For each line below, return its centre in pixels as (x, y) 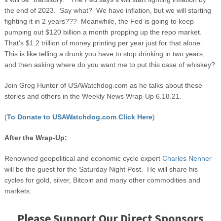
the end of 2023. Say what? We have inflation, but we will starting (108, 11)
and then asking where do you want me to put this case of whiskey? (110, 65)
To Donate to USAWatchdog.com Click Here (79, 117)
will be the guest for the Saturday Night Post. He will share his (101, 169)
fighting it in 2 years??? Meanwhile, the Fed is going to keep (99, 21)
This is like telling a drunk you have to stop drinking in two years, (104, 54)
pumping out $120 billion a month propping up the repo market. (104, 32)
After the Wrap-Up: (36, 138)
